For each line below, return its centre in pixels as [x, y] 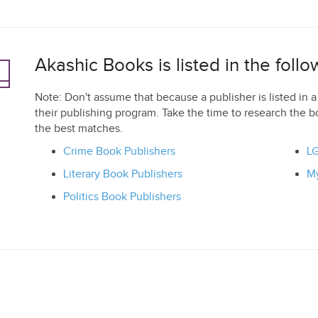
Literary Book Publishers [123, 174]
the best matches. [79, 129]
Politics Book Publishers [122, 197]
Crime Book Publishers [119, 152]
